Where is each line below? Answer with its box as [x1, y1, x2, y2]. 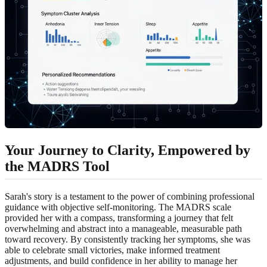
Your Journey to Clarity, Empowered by [5, 142, 250, 158]
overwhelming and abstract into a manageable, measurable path [5, 223, 242, 234]
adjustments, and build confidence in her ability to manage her [5, 255, 237, 266]
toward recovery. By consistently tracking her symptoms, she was [5, 234, 250, 244]
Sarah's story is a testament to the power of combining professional [5, 191, 254, 201]
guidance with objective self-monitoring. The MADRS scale [5, 201, 231, 212]
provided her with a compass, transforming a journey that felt [5, 212, 233, 223]
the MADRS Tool [5, 158, 110, 174]
